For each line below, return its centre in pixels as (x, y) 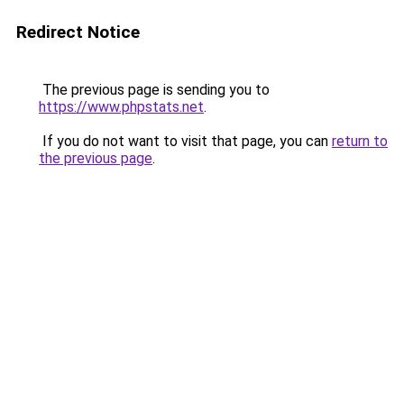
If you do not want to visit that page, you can (185, 141)
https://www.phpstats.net (121, 107)
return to (360, 141)
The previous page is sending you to (154, 90)
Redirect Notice (78, 32)
